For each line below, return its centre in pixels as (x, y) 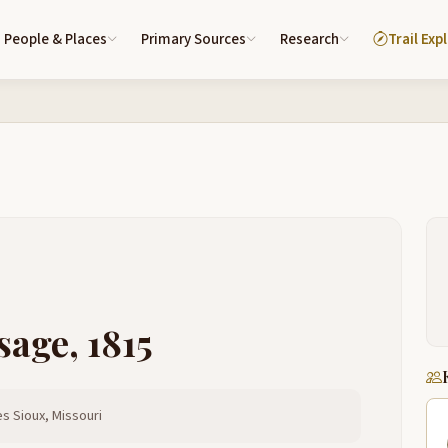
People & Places (55, 39)
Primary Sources (193, 39)
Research (309, 39)
